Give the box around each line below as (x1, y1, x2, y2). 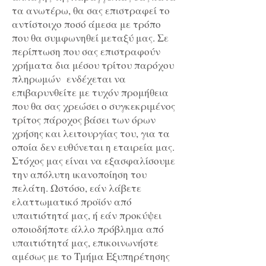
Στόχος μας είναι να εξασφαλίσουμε (12, 154, 175, 168)
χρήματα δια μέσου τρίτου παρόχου (12, 58, 174, 72)
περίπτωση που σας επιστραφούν (12, 45, 160, 59)
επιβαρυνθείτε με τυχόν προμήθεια (12, 85, 169, 100)
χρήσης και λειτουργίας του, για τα (12, 126, 170, 141)
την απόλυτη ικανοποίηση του (12, 167, 147, 182)
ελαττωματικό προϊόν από (12, 195, 132, 209)
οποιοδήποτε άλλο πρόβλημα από (12, 222, 164, 236)
